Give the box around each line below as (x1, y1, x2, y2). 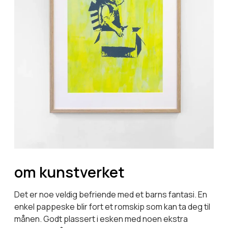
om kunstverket (14, 161, 125, 182)
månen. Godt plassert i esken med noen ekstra (14, 213, 188, 224)
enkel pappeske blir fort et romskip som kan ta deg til (14, 201, 210, 212)
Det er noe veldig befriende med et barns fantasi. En (14, 188, 207, 200)
